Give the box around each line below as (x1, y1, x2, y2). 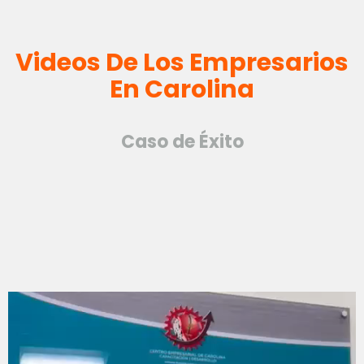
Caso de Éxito (120, 129, 244, 154)
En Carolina (110, 72, 254, 106)
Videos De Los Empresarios (15, 45, 349, 80)
